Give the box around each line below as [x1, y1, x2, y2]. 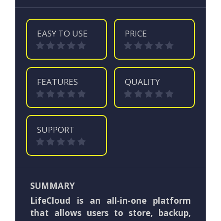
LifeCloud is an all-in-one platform [30, 194, 191, 206]
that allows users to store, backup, [30, 207, 191, 219]
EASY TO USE [37, 28, 88, 39]
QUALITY [125, 75, 160, 87]
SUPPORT [37, 123, 75, 135]
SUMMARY [30, 180, 75, 191]
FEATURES [37, 75, 78, 87]
